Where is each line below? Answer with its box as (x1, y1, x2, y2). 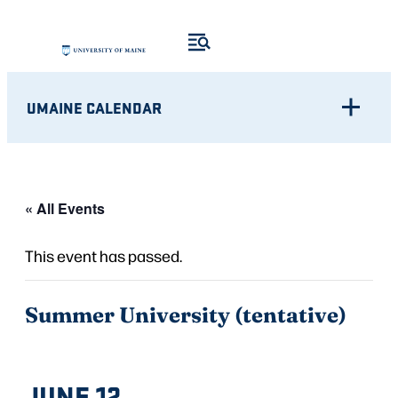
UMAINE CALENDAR (27, 96, 163, 118)
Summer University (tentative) (25, 298, 346, 329)
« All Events (25, 197, 105, 219)
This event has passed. (25, 244, 182, 266)
